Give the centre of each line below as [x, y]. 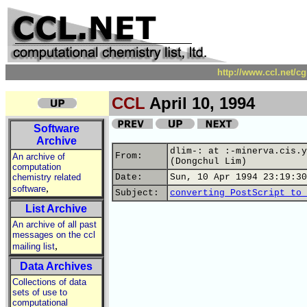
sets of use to [40, 292]
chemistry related [47, 177]
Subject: [140, 193]
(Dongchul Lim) [208, 161]
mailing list [34, 246]
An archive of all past [54, 224]
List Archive [56, 209]
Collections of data [49, 282]
